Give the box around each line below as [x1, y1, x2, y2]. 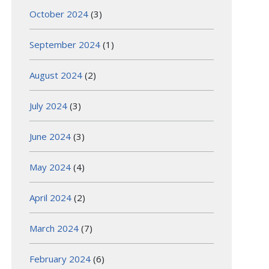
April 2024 [29, 191, 72, 204]
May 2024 [29, 160, 71, 173]
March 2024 [29, 222, 79, 234]
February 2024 [29, 252, 91, 265]
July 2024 [29, 99, 68, 112]
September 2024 [29, 38, 101, 50]
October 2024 [29, 7, 89, 20]
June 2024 [29, 130, 71, 142]
